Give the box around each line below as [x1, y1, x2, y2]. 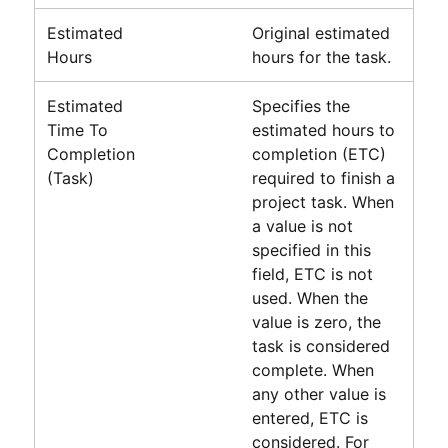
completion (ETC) [251, 143, 386, 164]
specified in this [251, 239, 371, 260]
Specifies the [251, 95, 350, 116]
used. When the [251, 287, 368, 308]
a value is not [251, 215, 353, 236]
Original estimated [251, 22, 390, 43]
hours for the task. [251, 46, 391, 67]
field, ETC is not [251, 263, 373, 284]
